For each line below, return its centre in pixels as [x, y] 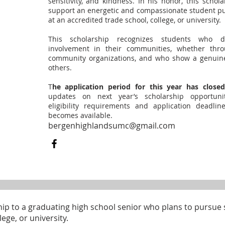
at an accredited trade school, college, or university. [134, 20]
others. [60, 68]
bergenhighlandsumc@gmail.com [111, 126]
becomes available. [80, 115]
